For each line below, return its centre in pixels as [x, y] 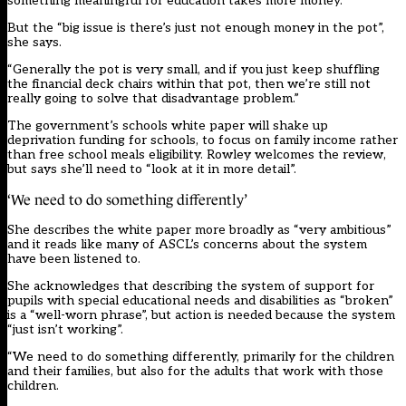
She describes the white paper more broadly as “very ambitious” [199, 230]
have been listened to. [74, 259]
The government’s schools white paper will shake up [168, 126]
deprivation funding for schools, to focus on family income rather [203, 140]
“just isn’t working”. [65, 330]
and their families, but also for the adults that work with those [195, 372]
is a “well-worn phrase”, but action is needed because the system [201, 315]
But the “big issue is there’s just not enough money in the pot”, [196, 28]
